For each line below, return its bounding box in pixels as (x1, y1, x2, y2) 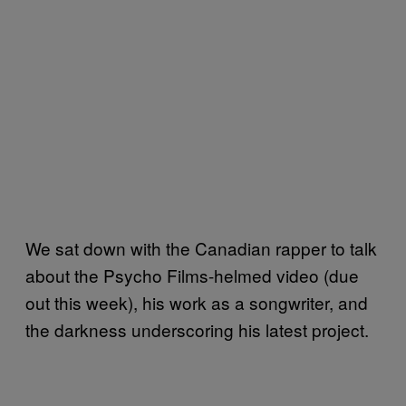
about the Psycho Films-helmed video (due (25, 263, 359, 287)
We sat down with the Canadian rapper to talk (25, 236, 377, 260)
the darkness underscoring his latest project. (25, 317, 369, 342)
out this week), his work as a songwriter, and (25, 290, 368, 314)
